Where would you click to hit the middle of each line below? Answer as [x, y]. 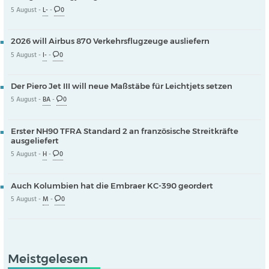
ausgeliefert [35, 141]
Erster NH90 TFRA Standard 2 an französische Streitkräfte [124, 131]
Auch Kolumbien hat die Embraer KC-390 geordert [112, 186]
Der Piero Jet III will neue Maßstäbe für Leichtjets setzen [121, 86]
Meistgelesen [48, 259]
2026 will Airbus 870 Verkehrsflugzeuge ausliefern [110, 41]
